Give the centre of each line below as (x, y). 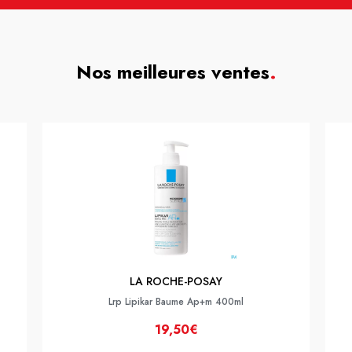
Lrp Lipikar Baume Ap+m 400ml (176, 302)
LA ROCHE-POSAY (176, 281)
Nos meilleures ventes (172, 72)
